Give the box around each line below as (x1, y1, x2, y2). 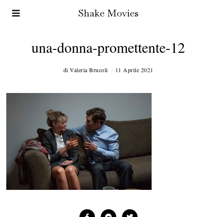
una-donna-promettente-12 (31, 38, 186, 57)
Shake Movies (78, 7, 139, 19)
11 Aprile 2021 (115, 66, 154, 74)
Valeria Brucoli (70, 66, 108, 74)
